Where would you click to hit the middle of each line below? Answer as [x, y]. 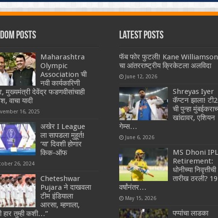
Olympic [54, 66]
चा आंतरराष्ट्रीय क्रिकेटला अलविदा [165, 66]
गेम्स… [128, 127]
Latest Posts [141, 36]
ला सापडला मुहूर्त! [63, 136]
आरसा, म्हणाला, [60, 205]
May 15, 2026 [140, 198]
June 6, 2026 [139, 137]
